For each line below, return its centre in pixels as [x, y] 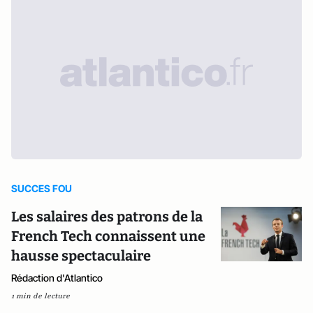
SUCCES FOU [42, 188]
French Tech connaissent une [108, 236]
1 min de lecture [41, 296]
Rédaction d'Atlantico [57, 278]
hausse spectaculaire [81, 256]
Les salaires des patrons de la [107, 217]
